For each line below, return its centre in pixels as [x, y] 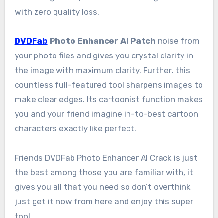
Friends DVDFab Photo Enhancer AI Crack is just [106, 157]
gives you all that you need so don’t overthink [102, 187]
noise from [177, 41]
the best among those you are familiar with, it [104, 172]
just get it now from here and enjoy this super [104, 201]
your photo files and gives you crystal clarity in [104, 55]
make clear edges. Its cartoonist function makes [109, 99]
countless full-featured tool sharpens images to [109, 84]
